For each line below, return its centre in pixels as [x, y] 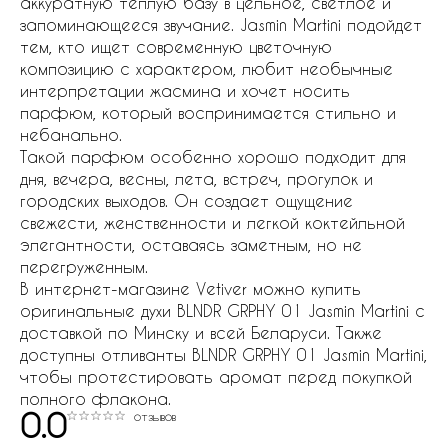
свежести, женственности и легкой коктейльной [212, 222]
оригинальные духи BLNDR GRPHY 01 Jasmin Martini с [222, 310]
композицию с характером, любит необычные [206, 68]
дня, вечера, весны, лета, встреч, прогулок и [196, 178]
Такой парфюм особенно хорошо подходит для [213, 156]
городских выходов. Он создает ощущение [186, 200]
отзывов [155, 416]
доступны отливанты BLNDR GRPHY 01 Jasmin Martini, [223, 354]
